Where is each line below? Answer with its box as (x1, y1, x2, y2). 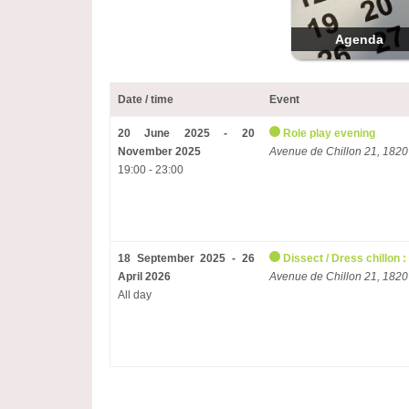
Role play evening (282, 127, 375, 140)
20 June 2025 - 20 (117, 127, 255, 140)
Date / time (117, 93, 173, 106)
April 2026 (117, 270, 171, 283)
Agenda (335, 32, 384, 47)
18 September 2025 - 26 (117, 252, 255, 265)
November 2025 (117, 145, 201, 158)
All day (117, 288, 152, 301)
